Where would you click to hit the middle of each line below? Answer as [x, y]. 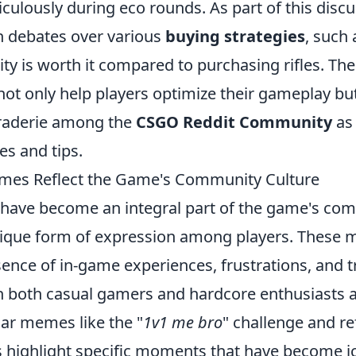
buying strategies [235, 36]
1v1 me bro [183, 322]
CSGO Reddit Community [234, 122]
